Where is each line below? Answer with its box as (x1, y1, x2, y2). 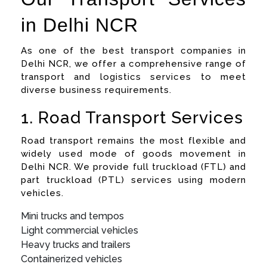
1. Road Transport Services (21, 107, 243, 128)
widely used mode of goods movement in (21, 148, 246, 159)
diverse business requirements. (21, 84, 172, 95)
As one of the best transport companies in (21, 45, 246, 56)
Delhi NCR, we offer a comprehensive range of (21, 58, 246, 69)
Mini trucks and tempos (21, 210, 124, 222)
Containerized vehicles (21, 253, 122, 265)
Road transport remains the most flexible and (21, 135, 246, 146)
